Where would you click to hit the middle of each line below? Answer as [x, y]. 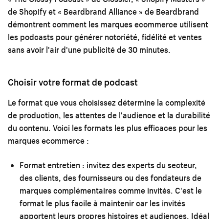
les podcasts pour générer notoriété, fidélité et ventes [105, 37]
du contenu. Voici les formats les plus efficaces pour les [108, 128]
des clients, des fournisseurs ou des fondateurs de [110, 177]
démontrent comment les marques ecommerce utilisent [108, 24]
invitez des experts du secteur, [141, 165]
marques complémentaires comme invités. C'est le [111, 190]
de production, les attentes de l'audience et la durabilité [109, 115]
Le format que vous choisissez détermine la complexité [107, 102]
